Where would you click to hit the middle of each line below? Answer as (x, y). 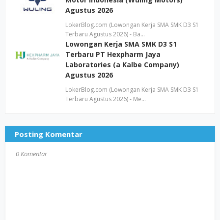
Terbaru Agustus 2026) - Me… (106, 99)
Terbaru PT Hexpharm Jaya (113, 54)
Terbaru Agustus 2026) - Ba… (105, 34)
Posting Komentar (49, 134)
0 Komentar (31, 154)
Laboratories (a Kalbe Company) (122, 65)
